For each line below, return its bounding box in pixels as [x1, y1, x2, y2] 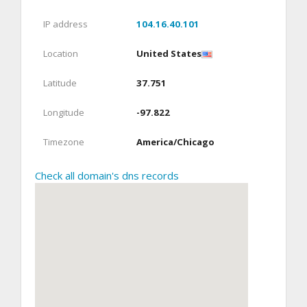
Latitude [43, 77, 77, 90]
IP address [43, 18, 88, 31]
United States [136, 47, 201, 60]
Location [43, 47, 78, 60]
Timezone [43, 136, 84, 149]
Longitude [43, 106, 84, 119]
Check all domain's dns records [35, 169, 179, 183]
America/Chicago [136, 136, 214, 149]
